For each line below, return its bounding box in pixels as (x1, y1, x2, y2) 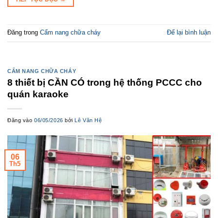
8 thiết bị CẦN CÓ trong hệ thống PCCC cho (7, 77, 202, 88)
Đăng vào (7, 117, 35, 123)
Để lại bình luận (167, 29, 211, 36)
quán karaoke (7, 89, 69, 99)
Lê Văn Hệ (74, 117, 102, 123)
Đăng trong (7, 29, 40, 36)
